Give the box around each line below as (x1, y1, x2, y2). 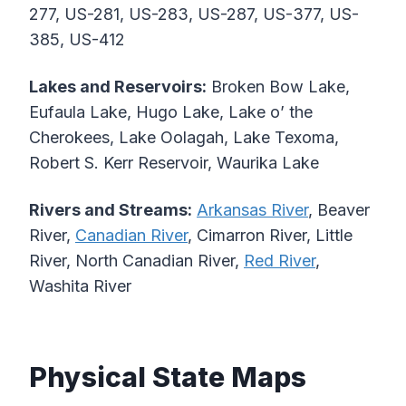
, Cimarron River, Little (188, 226, 353, 246)
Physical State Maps (29, 361, 306, 394)
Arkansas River (197, 200, 308, 220)
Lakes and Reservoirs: (29, 77, 207, 97)
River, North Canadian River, (29, 251, 244, 271)
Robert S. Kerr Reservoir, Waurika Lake (29, 153, 319, 173)
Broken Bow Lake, (207, 77, 350, 97)
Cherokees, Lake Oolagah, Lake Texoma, (29, 128, 339, 148)
